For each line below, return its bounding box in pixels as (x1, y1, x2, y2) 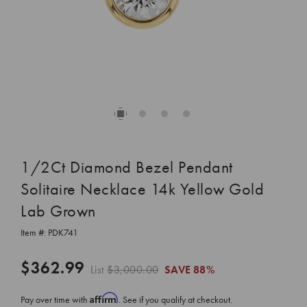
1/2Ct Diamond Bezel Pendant (21, 156, 233, 177)
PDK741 (48, 225, 78, 238)
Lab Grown (21, 199, 96, 221)
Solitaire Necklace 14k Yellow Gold (21, 177, 264, 199)
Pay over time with (21, 293, 90, 306)
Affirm (90, 291, 119, 304)
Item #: (21, 225, 48, 238)
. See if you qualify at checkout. (119, 293, 232, 306)
